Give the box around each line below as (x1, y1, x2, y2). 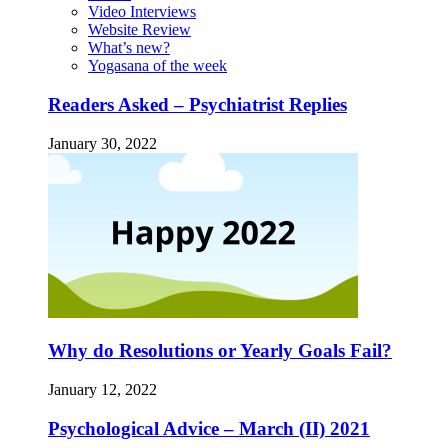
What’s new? (88, 39, 170, 57)
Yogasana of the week (88, 57, 227, 75)
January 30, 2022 (48, 134, 157, 152)
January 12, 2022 (48, 381, 157, 399)
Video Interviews (88, 3, 196, 21)
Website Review (88, 21, 191, 39)
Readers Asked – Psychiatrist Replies (48, 94, 347, 116)
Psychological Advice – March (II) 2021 (48, 417, 370, 439)
